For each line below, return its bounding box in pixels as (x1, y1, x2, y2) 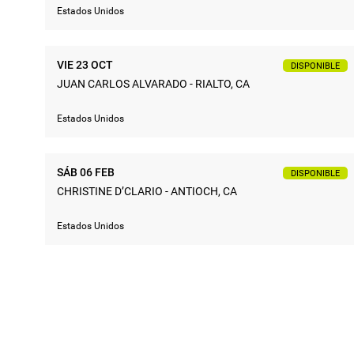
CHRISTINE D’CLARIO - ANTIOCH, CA (57, 184, 237, 198)
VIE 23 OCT (57, 58, 113, 71)
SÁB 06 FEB (57, 165, 115, 179)
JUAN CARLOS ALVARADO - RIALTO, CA (57, 77, 250, 90)
